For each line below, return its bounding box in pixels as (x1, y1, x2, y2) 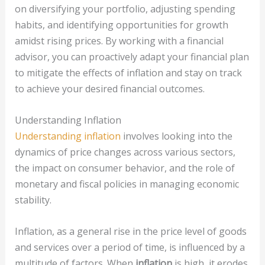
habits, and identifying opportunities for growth (14, 18, 228, 32)
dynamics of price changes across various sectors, (14, 145, 235, 159)
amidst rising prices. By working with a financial (14, 34, 224, 48)
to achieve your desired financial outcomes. (14, 82, 205, 96)
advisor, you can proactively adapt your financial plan (14, 50, 249, 64)
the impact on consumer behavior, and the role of (14, 161, 235, 174)
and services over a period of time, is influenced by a (14, 240, 245, 254)
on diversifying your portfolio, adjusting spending (14, 2, 235, 16)
